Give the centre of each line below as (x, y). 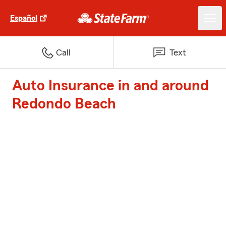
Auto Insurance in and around (110, 86)
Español (24, 18)
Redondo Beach (64, 104)
